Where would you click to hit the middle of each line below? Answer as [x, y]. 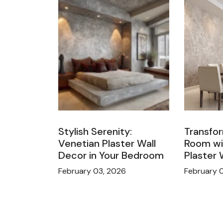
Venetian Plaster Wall [107, 144]
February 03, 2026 [92, 171]
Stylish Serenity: [95, 132]
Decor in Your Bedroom [111, 156]
